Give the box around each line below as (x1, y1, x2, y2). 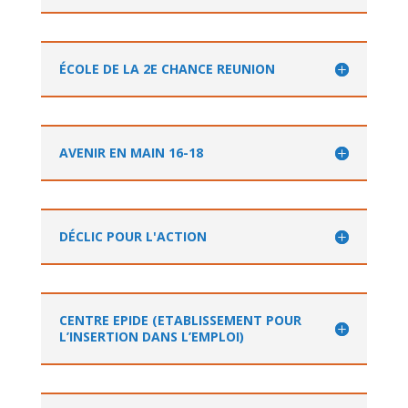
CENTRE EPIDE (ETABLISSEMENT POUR (58, 311, 301, 329)
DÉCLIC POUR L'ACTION (58, 227, 207, 245)
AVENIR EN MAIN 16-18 (58, 143, 203, 161)
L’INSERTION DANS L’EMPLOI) (58, 327, 244, 345)
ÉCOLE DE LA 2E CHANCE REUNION (58, 59, 275, 77)
